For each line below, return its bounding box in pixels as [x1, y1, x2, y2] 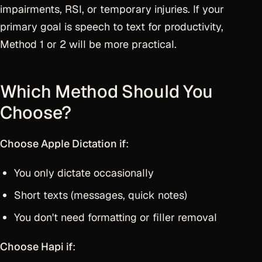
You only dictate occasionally [14, 166, 154, 180]
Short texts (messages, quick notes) [14, 188, 187, 202]
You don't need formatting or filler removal [14, 211, 217, 224]
